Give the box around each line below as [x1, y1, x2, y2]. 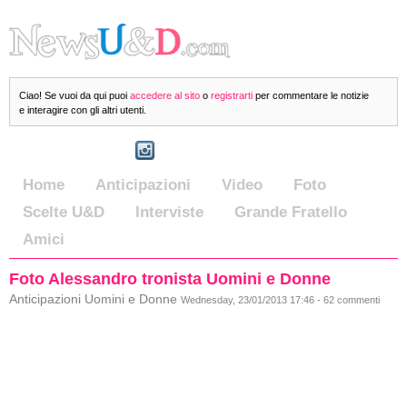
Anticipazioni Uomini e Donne [9, 293, 181, 306]
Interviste [135, 203, 203, 221]
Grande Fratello [234, 203, 347, 221]
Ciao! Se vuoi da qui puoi [19, 90, 130, 101]
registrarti [211, 90, 253, 101]
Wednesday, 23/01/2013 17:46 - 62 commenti [181, 294, 380, 305]
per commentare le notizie [253, 90, 369, 101]
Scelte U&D [23, 203, 104, 221]
